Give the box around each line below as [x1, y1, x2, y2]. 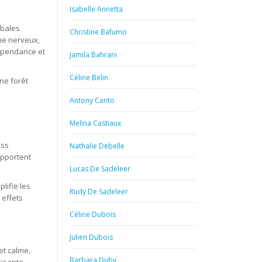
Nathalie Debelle [70, 141, 125, 151]
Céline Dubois [70, 209, 116, 219]
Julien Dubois [70, 232, 113, 242]
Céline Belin [70, 73, 109, 82]
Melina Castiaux [70, 118, 122, 128]
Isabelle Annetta [70, 4, 123, 14]
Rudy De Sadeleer [70, 187, 129, 196]
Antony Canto [70, 95, 115, 105]
